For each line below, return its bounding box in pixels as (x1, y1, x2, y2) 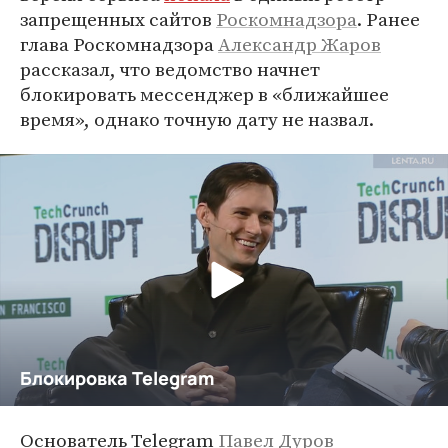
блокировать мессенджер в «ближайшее (20, 81, 389, 108)
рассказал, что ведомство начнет (20, 56, 320, 83)
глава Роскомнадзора (20, 31, 218, 58)
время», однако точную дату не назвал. (20, 106, 374, 133)
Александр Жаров (218, 31, 381, 58)
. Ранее (357, 6, 420, 33)
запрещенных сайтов (20, 6, 216, 33)
